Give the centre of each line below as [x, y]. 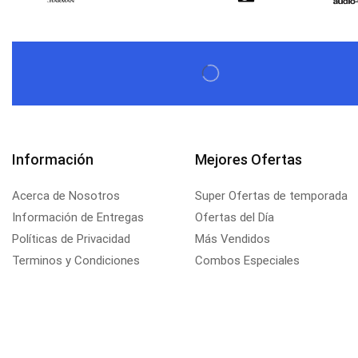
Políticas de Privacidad [71, 239]
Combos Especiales [247, 260]
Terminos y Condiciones [76, 260]
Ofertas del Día [234, 217]
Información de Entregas [78, 217]
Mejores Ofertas [248, 159]
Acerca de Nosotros [66, 195]
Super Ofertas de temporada [271, 195]
